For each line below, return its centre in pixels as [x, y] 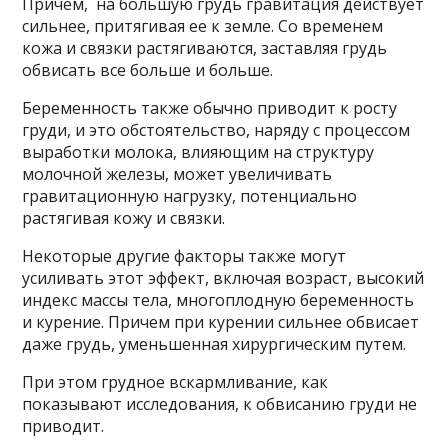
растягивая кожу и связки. [124, 217]
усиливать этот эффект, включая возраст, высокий [223, 277]
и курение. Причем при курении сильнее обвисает [221, 321]
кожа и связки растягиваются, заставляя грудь [205, 47]
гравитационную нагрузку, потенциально [190, 195]
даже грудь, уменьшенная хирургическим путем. [214, 343]
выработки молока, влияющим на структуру [198, 151]
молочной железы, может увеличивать [177, 173]
